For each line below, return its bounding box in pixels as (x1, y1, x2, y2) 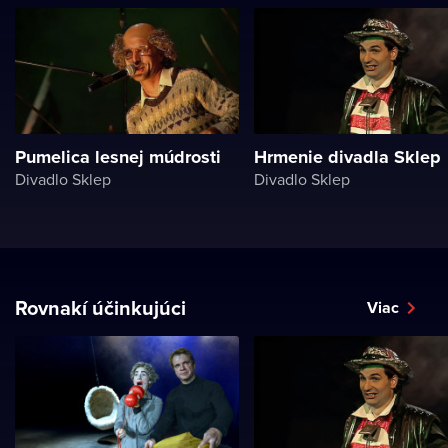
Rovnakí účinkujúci (15, 293, 186, 322)
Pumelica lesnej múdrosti (15, 144, 221, 170)
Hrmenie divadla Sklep (254, 144, 441, 170)
